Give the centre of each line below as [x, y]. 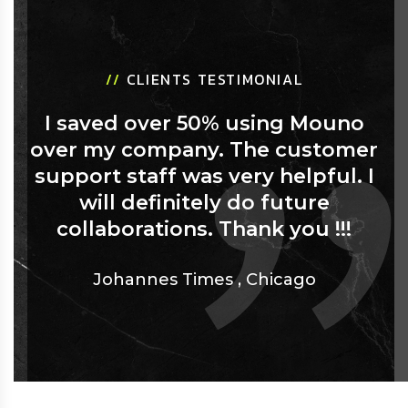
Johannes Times [163, 280]
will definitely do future [204, 203]
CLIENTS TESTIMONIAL [214, 80]
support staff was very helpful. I [204, 177]
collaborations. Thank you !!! [204, 229]
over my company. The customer [204, 150]
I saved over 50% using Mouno [204, 124]
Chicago [280, 280]
